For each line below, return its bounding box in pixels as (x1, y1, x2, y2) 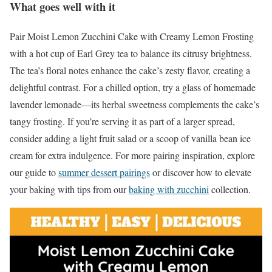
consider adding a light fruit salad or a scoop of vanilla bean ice (10, 131, 251, 144)
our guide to (10, 165, 58, 178)
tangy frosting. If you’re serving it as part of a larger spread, (10, 114, 235, 127)
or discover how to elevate (150, 165, 251, 178)
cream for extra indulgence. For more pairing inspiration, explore (10, 148, 255, 161)
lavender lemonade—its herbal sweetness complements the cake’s (10, 97, 259, 110)
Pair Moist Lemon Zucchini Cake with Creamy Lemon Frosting (10, 29, 254, 42)
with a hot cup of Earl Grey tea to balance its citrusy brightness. (10, 46, 252, 59)
